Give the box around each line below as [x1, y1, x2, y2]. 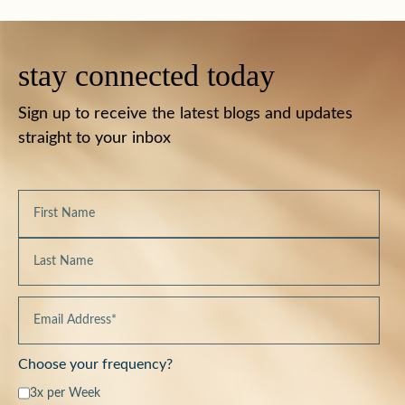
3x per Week [30, 387, 100, 400]
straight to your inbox [18, 130, 171, 147]
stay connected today [18, 59, 275, 93]
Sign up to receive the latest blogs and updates [18, 106, 353, 123]
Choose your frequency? [18, 357, 173, 372]
